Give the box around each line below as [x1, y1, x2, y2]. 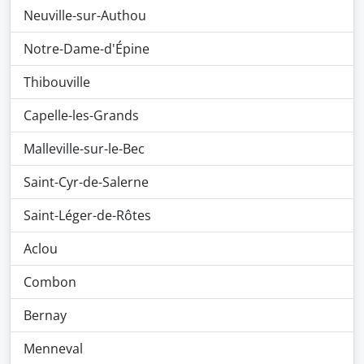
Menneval [24, 340, 83, 357]
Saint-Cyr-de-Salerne [24, 173, 149, 191]
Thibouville [24, 73, 90, 91]
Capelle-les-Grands [24, 106, 139, 124]
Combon [24, 273, 76, 291]
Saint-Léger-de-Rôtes [24, 206, 151, 224]
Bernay [24, 306, 67, 324]
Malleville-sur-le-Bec [24, 140, 145, 158]
